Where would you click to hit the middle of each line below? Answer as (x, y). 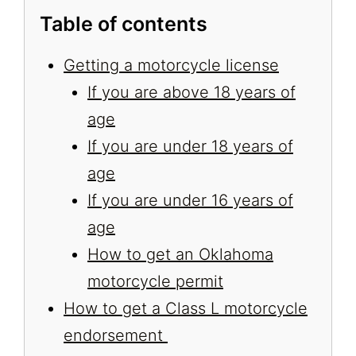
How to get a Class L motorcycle (186, 308)
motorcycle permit (155, 281)
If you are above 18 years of (192, 92)
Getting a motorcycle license (171, 65)
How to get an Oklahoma (180, 254)
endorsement (116, 335)
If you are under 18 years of (190, 146)
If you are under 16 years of (190, 200)
